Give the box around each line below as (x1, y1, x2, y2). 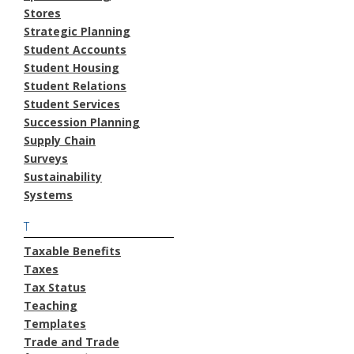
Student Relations (24, 77, 126, 93)
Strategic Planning (24, 23, 130, 39)
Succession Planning (24, 114, 140, 130)
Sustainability (24, 168, 102, 184)
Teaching (24, 297, 77, 313)
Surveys (24, 150, 68, 166)
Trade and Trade (24, 333, 119, 349)
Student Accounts (24, 41, 126, 57)
